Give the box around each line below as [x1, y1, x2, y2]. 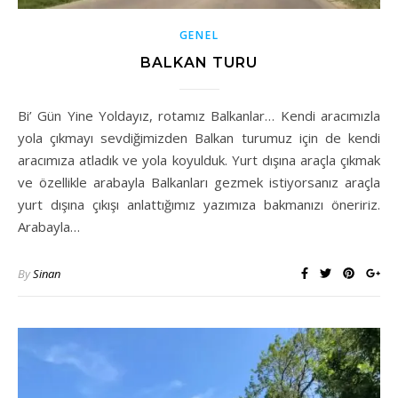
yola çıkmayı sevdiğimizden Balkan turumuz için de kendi [18, 128, 380, 147]
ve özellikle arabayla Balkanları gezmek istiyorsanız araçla [18, 172, 380, 191]
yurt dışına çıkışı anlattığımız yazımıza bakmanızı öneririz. [18, 195, 380, 213]
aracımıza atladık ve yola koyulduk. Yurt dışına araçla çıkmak [18, 150, 380, 169]
